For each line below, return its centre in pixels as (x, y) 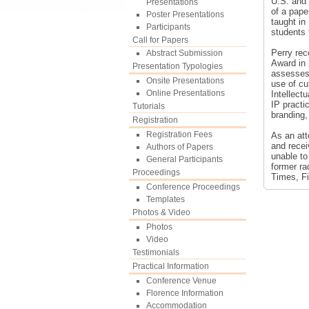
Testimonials (156, 252)
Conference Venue (181, 281)
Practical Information (171, 266)
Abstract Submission (185, 53)
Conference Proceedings (193, 187)
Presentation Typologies (178, 66)
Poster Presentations (185, 14)
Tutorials (149, 106)
